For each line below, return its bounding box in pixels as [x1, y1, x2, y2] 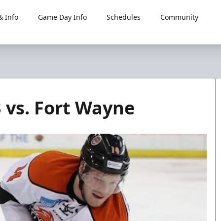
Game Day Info [37, 12, 87, 22]
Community [160, 12, 198, 22]
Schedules [106, 12, 141, 22]
